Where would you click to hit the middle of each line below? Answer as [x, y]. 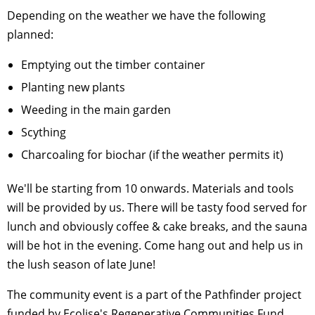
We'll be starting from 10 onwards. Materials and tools [150, 188]
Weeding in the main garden [96, 109]
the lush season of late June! [81, 264]
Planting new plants [73, 87]
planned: [30, 34]
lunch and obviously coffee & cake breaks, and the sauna [157, 226]
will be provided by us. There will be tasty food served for [157, 207]
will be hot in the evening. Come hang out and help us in [155, 245]
